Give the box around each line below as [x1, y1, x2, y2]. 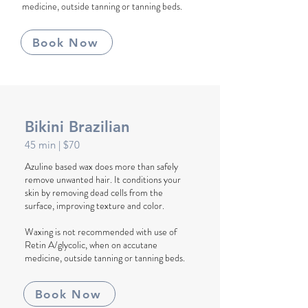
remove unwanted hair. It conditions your [25, 173, 181, 186]
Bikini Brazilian [25, 118, 130, 136]
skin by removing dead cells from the [25, 186, 163, 199]
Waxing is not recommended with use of [25, 225, 177, 239]
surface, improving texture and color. [25, 199, 164, 212]
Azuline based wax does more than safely [25, 159, 178, 173]
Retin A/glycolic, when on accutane [25, 238, 157, 252]
